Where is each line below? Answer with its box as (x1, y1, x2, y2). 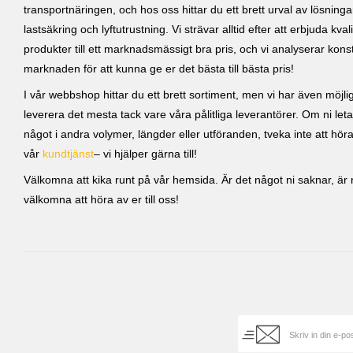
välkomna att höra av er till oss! (24, 194, 179, 206)
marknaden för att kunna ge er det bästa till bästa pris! (24, 62, 294, 75)
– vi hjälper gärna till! (94, 148, 197, 161)
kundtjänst (43, 148, 94, 161)
